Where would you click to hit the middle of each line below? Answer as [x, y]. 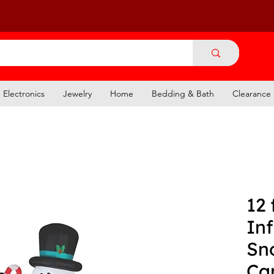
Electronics [24, 93]
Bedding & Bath [183, 93]
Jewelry [77, 93]
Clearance [252, 93]
